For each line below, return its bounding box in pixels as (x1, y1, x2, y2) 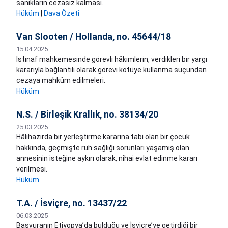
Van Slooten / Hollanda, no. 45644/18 (16, 32, 171, 42)
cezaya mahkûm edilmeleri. (16, 76, 105, 85)
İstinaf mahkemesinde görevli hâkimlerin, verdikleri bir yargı (16, 55, 207, 64)
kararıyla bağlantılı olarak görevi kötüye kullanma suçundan (16, 66, 207, 74)
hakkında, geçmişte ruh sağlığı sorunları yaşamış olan (16, 144, 189, 152)
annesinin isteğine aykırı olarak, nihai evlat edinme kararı (16, 154, 197, 163)
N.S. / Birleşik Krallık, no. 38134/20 (16, 109, 158, 120)
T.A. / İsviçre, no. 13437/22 (16, 198, 127, 209)
